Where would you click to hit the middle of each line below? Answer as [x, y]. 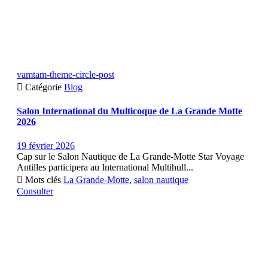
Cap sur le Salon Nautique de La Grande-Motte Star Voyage [130, 156]
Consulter [35, 191]
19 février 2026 [46, 145]
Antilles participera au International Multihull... [105, 167]
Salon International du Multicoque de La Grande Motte [130, 111]
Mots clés [43, 179]
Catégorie [45, 87]
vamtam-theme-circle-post [66, 74]
